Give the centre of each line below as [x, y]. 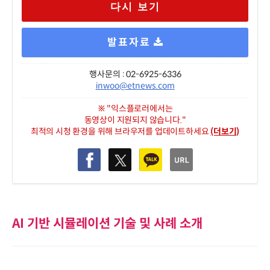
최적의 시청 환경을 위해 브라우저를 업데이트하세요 [121, 131]
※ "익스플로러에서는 [135, 108]
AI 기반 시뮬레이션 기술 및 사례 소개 [107, 223]
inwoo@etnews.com [135, 85]
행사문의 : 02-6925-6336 [135, 74]
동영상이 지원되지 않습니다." [135, 120]
